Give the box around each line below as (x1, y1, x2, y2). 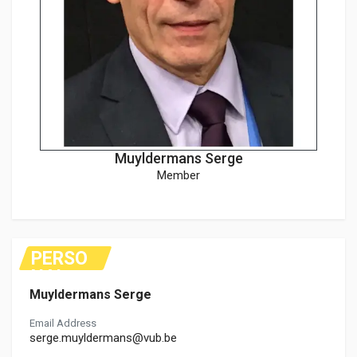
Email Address (29, 317, 96, 330)
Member (157, 168, 200, 183)
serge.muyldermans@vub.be (29, 331, 177, 346)
